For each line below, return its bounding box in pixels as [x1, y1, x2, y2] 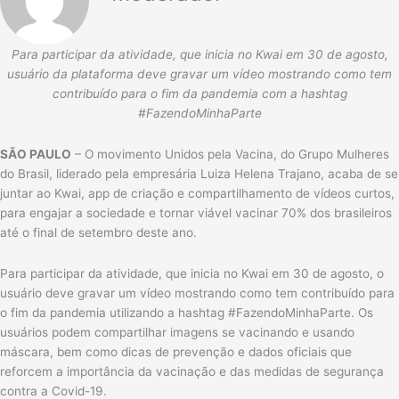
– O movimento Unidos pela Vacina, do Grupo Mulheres [71, 146, 389, 161]
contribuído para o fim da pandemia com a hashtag [52, 85, 347, 101]
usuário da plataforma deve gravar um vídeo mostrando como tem [7, 66, 392, 81]
